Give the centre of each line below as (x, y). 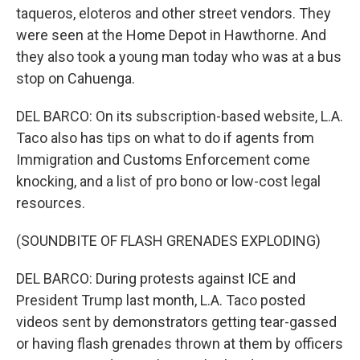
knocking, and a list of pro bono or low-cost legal (168, 181)
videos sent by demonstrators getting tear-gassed (176, 322)
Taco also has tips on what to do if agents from (165, 138)
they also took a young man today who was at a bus (179, 57)
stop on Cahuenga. (76, 78)
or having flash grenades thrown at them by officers (180, 344)
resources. (51, 203)
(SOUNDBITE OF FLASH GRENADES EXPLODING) (168, 241)
